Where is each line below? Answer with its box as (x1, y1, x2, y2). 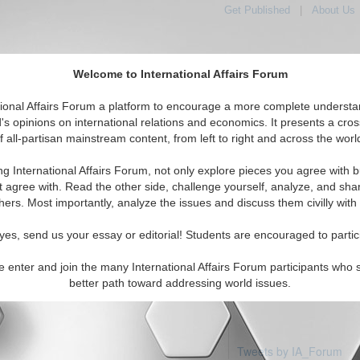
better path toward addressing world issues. (69, 276, 291, 290)
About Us (311, 4, 355, 16)
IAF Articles (242, 134, 297, 146)
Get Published (223, 4, 290, 16)
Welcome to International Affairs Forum (72, 67, 288, 81)
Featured (176, 134, 218, 146)
